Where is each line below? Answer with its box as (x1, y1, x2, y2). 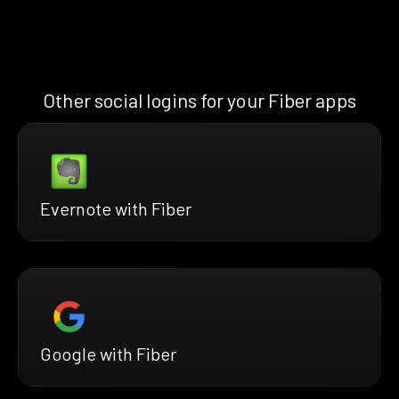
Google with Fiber (40, 342, 176, 364)
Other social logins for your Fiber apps (43, 87, 356, 111)
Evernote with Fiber (40, 197, 191, 219)
